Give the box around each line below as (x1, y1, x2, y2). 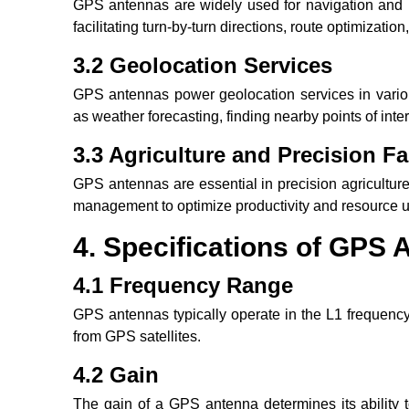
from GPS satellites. (73, 329, 201, 345)
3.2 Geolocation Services (73, 53, 332, 79)
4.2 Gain (73, 362, 159, 388)
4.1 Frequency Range (73, 273, 293, 299)
